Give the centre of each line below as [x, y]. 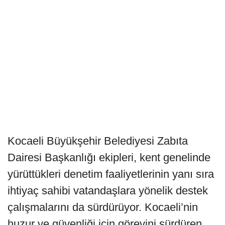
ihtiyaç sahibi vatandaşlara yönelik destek [108, 190]
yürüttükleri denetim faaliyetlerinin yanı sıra [111, 174]
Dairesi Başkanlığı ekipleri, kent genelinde [109, 157]
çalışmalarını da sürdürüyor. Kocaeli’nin [103, 207]
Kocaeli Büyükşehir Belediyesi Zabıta [98, 141]
